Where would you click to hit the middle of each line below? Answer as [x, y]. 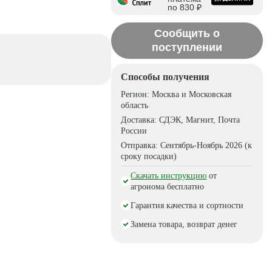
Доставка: [140, 120]
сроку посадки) [149, 156]
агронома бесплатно [168, 187]
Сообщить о [187, 33]
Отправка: [141, 145]
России [134, 131]
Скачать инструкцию [169, 176]
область [135, 105]
